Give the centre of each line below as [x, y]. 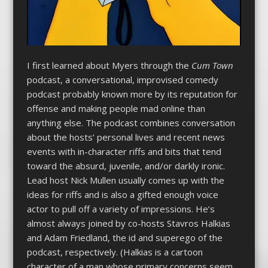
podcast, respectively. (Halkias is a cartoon [115, 252]
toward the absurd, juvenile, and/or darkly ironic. [126, 166]
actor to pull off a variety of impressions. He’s [121, 209]
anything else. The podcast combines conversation [131, 123]
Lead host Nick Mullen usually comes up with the [125, 180]
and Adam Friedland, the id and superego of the [124, 238]
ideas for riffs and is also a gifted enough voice [122, 195]
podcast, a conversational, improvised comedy [122, 80]
